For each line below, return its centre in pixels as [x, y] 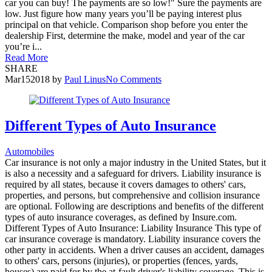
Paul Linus [85, 79]
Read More [26, 57]
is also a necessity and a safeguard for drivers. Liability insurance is [133, 173]
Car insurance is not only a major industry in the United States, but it [135, 162]
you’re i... [23, 46]
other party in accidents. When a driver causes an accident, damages [134, 250]
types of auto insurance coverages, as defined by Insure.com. [123, 217]
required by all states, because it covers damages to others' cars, [125, 184]
